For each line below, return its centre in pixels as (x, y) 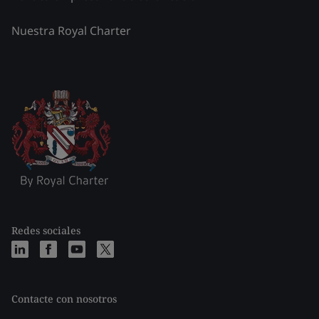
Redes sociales (46, 230)
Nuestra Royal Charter (71, 31)
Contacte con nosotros (64, 299)
